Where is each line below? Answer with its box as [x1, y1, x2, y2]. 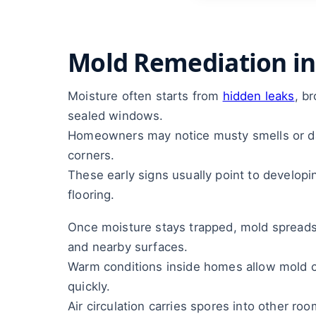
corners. [68, 148, 115, 162]
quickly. [68, 279, 111, 293]
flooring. [68, 188, 115, 202]
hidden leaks [222, 89, 295, 103]
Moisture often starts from [68, 89, 223, 103]
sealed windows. [68, 109, 164, 123]
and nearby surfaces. [68, 240, 188, 254]
